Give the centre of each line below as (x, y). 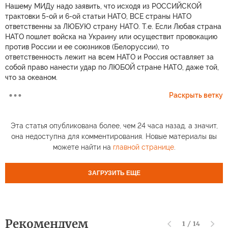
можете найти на (83, 147)
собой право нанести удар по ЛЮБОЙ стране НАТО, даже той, (112, 67)
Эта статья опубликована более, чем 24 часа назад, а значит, (114, 125)
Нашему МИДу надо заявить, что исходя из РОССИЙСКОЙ (103, 6)
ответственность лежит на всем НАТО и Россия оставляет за (109, 57)
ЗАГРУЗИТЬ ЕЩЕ (114, 173)
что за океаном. (31, 77)
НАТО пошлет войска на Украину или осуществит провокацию (111, 36)
